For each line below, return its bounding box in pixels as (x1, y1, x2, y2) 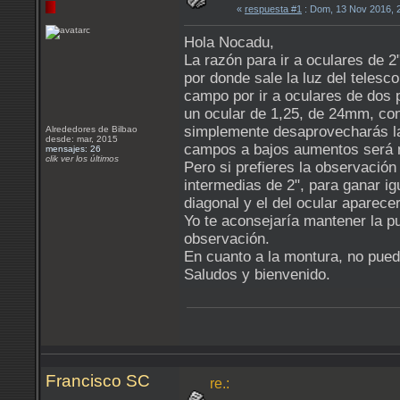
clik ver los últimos (46, 154, 119, 163)
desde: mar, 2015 (46, 134, 118, 144)
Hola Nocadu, (184, 34, 274, 51)
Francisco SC (46, 371, 150, 390)
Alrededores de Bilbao (46, 124, 140, 134)
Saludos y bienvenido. (184, 266, 330, 283)
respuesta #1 (245, 4, 302, 14)
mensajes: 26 (46, 144, 101, 154)
